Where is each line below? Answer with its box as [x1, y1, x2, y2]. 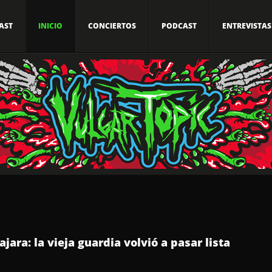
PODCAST [161, 21, 197, 31]
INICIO [38, 21, 63, 31]
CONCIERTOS [88, 21, 136, 31]
